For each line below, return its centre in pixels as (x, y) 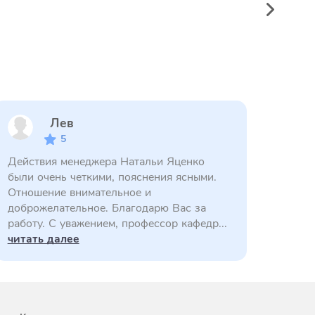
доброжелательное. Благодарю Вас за (107, 208)
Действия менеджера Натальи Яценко (106, 162)
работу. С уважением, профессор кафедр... (117, 224)
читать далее (43, 239)
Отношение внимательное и (79, 193)
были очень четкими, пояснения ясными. (112, 177)
